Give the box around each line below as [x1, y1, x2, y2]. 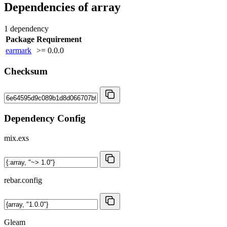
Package [6, 34, 34, 44]
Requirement [36, 34, 82, 44]
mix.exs [4, 133, 29, 142]
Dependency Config [4, 112, 86, 124]
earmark [6, 46, 31, 55]
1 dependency [4, 24, 49, 33]
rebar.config [4, 175, 42, 184]
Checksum [4, 66, 48, 77]
